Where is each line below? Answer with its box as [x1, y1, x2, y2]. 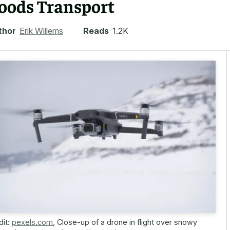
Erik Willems [20, 25, 63, 36]
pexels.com [12, 217, 53, 226]
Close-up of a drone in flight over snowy [57, 217, 197, 226]
